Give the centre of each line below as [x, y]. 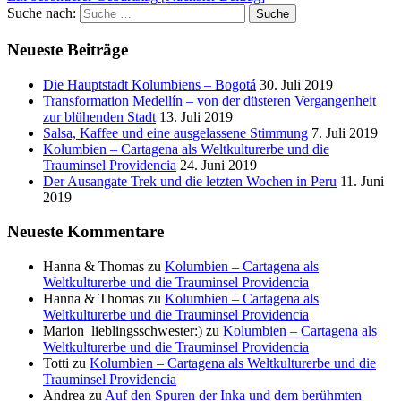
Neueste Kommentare [85, 232]
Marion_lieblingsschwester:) [123, 330]
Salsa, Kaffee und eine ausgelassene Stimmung [175, 132]
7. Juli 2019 [345, 132]
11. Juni [362, 181]
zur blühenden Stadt [99, 116]
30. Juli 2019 [296, 84]
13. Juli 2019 [196, 116]
